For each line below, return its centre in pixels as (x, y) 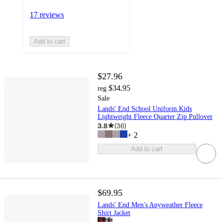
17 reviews (47, 14)
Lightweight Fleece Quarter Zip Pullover (155, 116)
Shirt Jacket (114, 213)
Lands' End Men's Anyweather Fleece (150, 205)
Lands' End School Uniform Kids (144, 109)
